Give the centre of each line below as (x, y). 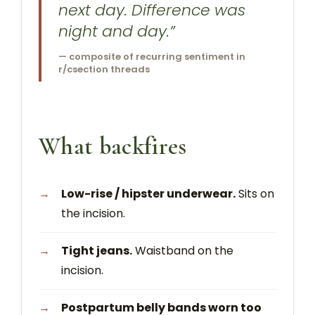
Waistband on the (183, 250)
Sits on (255, 193)
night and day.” (117, 32)
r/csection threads (104, 70)
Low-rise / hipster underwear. (148, 193)
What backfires (113, 146)
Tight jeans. (97, 250)
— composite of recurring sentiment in (152, 57)
